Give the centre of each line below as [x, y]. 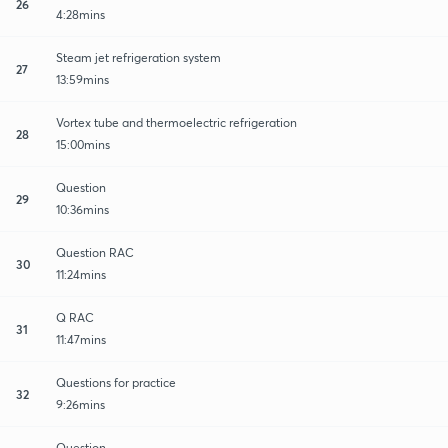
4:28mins [80, 14]
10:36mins [82, 209]
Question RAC [95, 252]
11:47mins [81, 339]
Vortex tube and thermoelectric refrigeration [176, 122]
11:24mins [81, 274]
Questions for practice [116, 382]
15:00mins [83, 144]
